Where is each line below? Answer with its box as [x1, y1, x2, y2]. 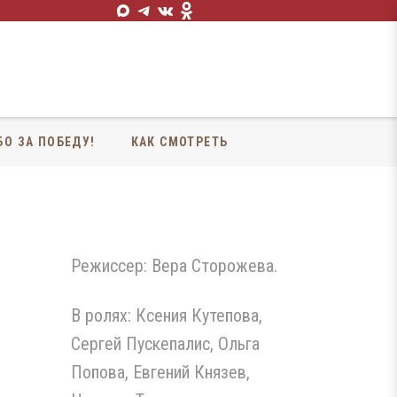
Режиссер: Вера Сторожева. [71, 255, 277, 276]
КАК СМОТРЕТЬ [130, 134, 229, 149]
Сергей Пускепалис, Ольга [71, 333, 260, 354]
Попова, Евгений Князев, [71, 362, 250, 383]
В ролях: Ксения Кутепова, [71, 305, 262, 326]
